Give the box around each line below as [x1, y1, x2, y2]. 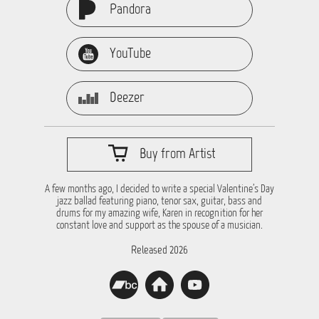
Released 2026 [131, 243, 188, 256]
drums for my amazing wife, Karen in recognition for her [56, 208, 263, 219]
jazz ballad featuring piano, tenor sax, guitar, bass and [57, 196, 262, 206]
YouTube [110, 44, 152, 61]
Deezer [110, 88, 145, 105]
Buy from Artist [140, 145, 215, 162]
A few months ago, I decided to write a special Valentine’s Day [45, 184, 274, 194]
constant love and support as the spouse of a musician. [56, 220, 263, 231]
